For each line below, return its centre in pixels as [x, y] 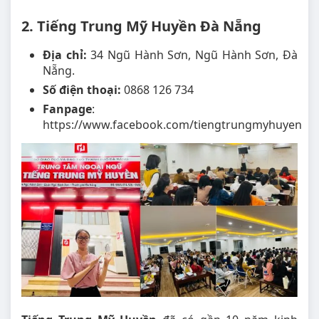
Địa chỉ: [65, 55]
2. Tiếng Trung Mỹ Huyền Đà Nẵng [141, 26]
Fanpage [67, 109]
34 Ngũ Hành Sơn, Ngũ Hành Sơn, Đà [192, 55]
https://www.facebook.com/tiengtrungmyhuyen [172, 125]
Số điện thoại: [83, 90]
